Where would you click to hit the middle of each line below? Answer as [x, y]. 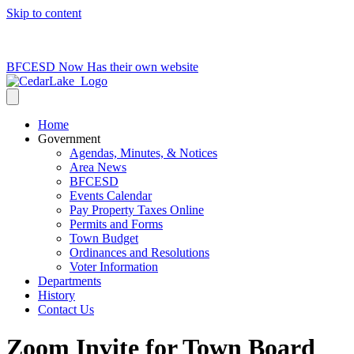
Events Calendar [111, 196]
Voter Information [114, 267]
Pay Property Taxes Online [137, 210]
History [56, 295]
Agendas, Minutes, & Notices [143, 153]
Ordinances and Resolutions [139, 252]
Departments [70, 281]
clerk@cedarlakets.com [149, 40]
